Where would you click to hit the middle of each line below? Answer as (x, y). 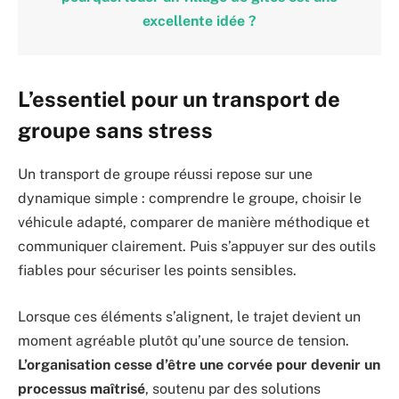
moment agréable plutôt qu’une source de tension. (183, 340)
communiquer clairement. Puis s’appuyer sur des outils (197, 247)
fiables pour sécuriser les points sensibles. (157, 271)
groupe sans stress (115, 130)
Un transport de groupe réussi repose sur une (165, 175)
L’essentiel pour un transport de (179, 99)
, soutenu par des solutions (233, 388)
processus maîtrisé (81, 388)
